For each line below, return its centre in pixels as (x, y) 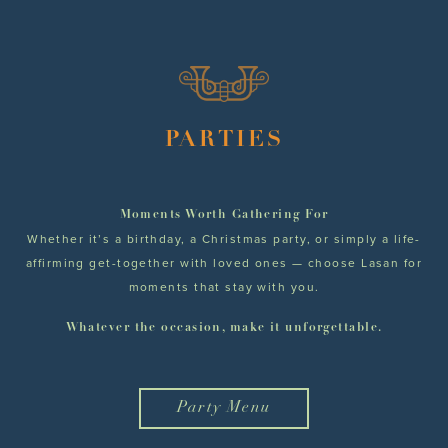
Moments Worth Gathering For (224, 215)
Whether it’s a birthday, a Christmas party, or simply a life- (224, 239)
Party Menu (224, 408)
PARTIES (224, 140)
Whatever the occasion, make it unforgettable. (224, 328)
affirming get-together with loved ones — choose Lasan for (224, 263)
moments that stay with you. (224, 287)
